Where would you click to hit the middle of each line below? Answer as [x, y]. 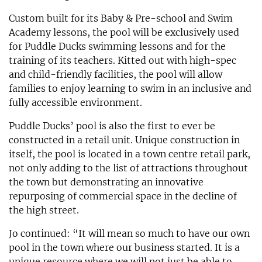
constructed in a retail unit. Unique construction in [124, 139]
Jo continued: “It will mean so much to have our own [129, 233]
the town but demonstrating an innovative [106, 182]
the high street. [44, 210]
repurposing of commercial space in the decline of [123, 196]
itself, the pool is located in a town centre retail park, [130, 154]
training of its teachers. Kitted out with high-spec [123, 60]
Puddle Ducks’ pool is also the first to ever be [112, 125]
